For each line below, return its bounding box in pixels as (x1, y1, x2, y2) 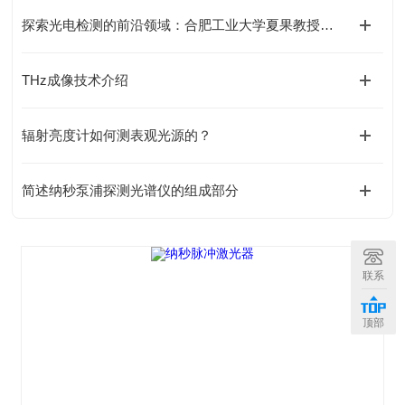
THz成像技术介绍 (22, 72, 129, 88)
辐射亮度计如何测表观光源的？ (22, 127, 212, 143)
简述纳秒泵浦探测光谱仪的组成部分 (22, 183, 240, 198)
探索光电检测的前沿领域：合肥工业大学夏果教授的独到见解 (320, 17, 334, 33)
